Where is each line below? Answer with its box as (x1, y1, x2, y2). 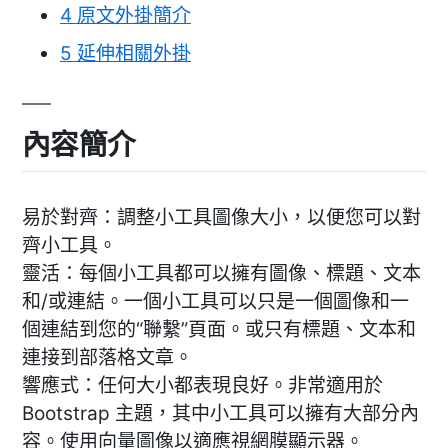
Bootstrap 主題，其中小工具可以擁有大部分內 (22, 401, 419, 425)
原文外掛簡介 (72, 3, 191, 27)
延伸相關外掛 (72, 42, 191, 66)
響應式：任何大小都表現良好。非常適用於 (22, 373, 383, 397)
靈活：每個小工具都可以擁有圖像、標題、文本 (22, 261, 421, 285)
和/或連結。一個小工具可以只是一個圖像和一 (22, 289, 409, 313)
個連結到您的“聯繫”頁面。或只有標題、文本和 (22, 317, 416, 341)
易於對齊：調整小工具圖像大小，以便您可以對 (22, 205, 421, 229)
